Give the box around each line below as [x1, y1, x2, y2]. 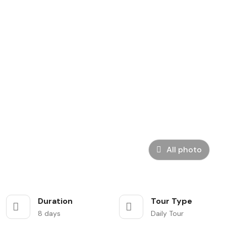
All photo [166, 144, 202, 155]
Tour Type [151, 196, 192, 206]
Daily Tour [151, 209, 184, 218]
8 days [38, 209, 61, 218]
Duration [38, 196, 73, 206]
